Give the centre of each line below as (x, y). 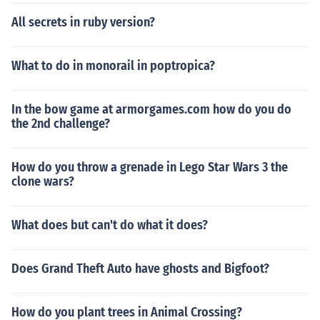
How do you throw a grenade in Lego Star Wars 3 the (150, 167)
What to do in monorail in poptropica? (113, 66)
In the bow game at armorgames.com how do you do (151, 109)
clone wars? (43, 181)
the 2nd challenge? (61, 124)
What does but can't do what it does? (110, 225)
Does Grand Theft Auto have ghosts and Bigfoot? (140, 269)
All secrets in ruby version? (83, 22)
